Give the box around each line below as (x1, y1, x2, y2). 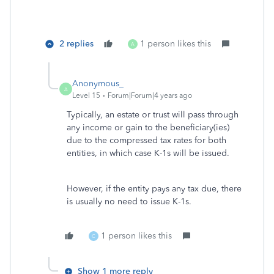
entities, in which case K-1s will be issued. (67, 148, 229, 158)
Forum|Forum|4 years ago (108, 91, 192, 100)
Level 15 (72, 91, 100, 100)
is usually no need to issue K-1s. (67, 196, 191, 207)
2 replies (59, 39, 94, 49)
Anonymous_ (72, 78, 124, 89)
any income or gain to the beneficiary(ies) (67, 122, 229, 133)
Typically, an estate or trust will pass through (67, 109, 239, 120)
